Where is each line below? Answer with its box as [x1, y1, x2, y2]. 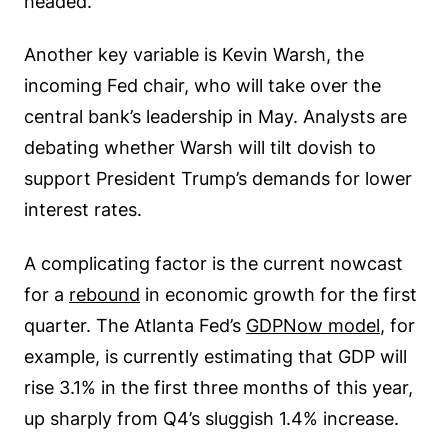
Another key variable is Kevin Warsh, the [24, 44, 364, 66]
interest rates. [24, 199, 142, 221]
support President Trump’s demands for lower [24, 168, 412, 190]
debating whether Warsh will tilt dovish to [24, 137, 376, 159]
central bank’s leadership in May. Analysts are [24, 106, 407, 128]
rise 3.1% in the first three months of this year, [24, 376, 413, 398]
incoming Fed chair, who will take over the [24, 75, 381, 97]
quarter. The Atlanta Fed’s [24, 314, 246, 336]
